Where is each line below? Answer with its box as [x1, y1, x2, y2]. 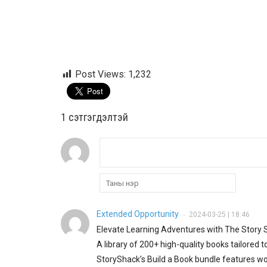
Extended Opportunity [97, 209, 181, 219]
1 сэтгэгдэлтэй [61, 111, 128, 124]
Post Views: [75, 69, 126, 80]
